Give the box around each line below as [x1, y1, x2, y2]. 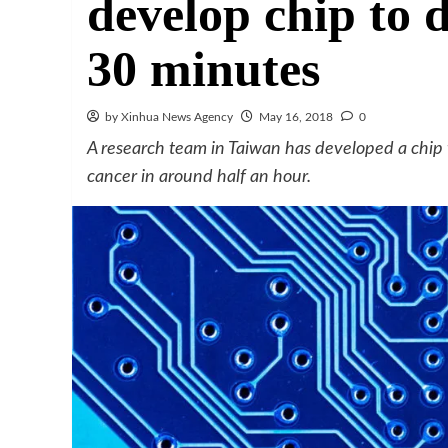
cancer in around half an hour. [87, 168, 311, 186]
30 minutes [87, 41, 320, 97]
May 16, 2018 [259, 111, 333, 123]
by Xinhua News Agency [105, 111, 233, 123]
